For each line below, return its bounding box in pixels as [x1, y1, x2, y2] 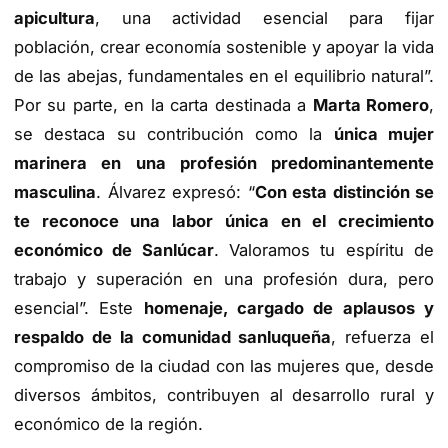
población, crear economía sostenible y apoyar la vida [14, 37, 434, 58]
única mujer [333, 124, 435, 145]
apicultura [14, 8, 95, 29]
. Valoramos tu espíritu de [213, 240, 435, 261]
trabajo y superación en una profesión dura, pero [14, 269, 434, 290]
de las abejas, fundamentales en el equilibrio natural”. [14, 66, 434, 87]
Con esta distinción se [254, 182, 434, 203]
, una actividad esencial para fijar [95, 8, 434, 29]
